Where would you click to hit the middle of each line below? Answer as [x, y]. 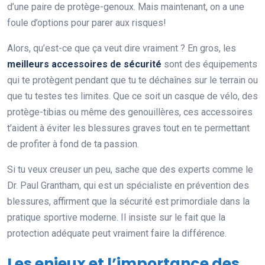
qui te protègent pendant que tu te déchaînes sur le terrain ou [132, 80]
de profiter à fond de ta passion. [73, 144]
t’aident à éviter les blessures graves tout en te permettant [128, 128]
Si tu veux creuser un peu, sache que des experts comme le [130, 169]
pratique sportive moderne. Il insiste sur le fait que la [116, 217]
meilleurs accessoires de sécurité [84, 64]
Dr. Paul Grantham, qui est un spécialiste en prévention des [128, 185]
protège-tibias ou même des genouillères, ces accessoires [130, 112]
